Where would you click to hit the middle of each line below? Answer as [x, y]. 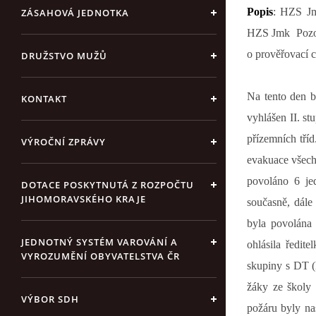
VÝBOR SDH [50, 299]
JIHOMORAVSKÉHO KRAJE [84, 199]
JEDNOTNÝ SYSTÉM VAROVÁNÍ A [99, 242]
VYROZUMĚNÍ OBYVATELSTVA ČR [101, 256]
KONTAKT [44, 99]
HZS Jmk [269, 32]
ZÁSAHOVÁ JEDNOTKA [75, 13]
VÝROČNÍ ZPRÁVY [63, 142]
